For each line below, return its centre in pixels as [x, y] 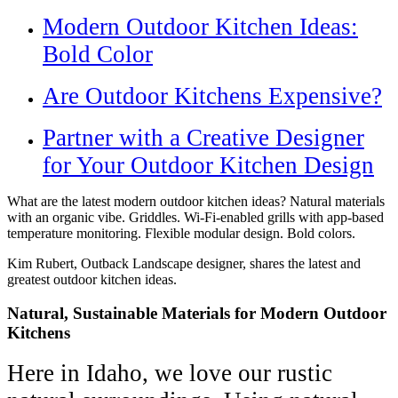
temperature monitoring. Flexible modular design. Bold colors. [181, 233]
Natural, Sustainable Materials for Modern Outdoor [197, 314]
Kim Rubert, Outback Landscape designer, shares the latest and [184, 263]
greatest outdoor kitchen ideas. [92, 279]
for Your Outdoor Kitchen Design [208, 165]
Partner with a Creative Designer [203, 137]
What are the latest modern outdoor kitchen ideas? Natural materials [196, 201]
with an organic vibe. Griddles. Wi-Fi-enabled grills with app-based [195, 217]
